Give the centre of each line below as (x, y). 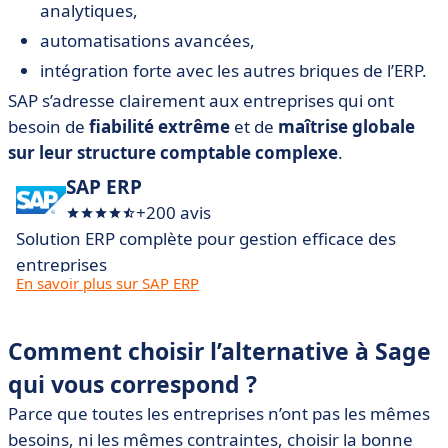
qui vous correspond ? (132, 384)
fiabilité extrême (159, 127)
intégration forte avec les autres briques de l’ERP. (233, 71)
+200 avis (173, 213)
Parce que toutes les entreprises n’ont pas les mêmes (219, 414)
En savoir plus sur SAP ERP (107, 283)
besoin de (48, 127)
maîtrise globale (346, 127)
